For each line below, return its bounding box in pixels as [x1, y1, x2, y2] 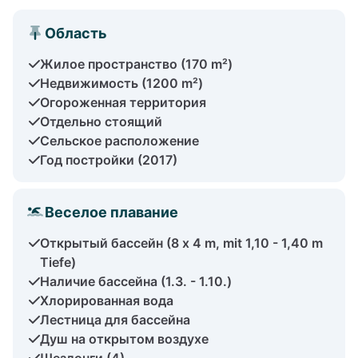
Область [45, 24, 107, 42]
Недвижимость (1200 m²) [40, 74, 203, 91]
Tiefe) [40, 253, 76, 270]
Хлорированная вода [40, 292, 173, 308]
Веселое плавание [45, 203, 178, 221]
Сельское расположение [40, 132, 199, 149]
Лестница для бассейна [40, 311, 190, 328]
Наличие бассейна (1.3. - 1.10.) [40, 272, 232, 289]
